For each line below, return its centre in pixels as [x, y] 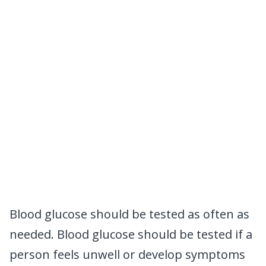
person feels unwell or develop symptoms [127, 254]
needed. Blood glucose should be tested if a [131, 234]
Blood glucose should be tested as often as [129, 214]
